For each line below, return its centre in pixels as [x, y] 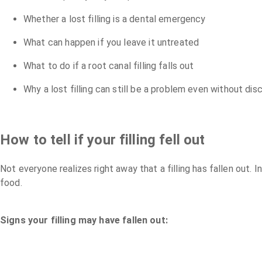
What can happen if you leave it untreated [111, 43]
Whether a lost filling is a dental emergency [115, 19]
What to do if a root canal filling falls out [109, 66]
